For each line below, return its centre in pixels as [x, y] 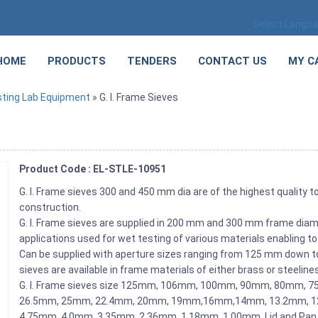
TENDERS [152, 61]
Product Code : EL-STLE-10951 [93, 169]
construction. [50, 207]
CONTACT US [232, 61]
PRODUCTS [77, 61]
